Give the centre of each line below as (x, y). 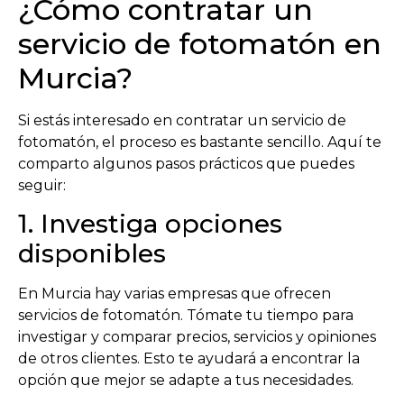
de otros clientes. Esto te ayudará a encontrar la (189, 358)
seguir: (42, 185)
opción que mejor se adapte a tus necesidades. (186, 380)
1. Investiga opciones (150, 223)
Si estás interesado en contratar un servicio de (182, 120)
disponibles (92, 253)
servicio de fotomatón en (200, 43)
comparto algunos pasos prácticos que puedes (186, 163)
